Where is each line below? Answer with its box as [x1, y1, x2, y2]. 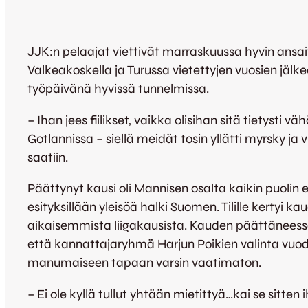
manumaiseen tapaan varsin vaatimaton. [27, 255, 261, 271]
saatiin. [27, 149, 68, 165]
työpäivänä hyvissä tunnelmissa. [27, 81, 209, 97]
